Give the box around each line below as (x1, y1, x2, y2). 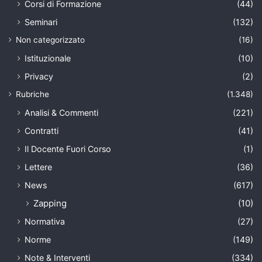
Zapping (33, 197, 67, 209)
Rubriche (16, 89, 49, 99)
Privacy (25, 71, 53, 81)
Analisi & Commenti (25, 107, 98, 118)
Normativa (25, 216, 65, 226)
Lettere (25, 161, 52, 172)
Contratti (25, 125, 58, 136)
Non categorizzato (16, 35, 85, 44)
